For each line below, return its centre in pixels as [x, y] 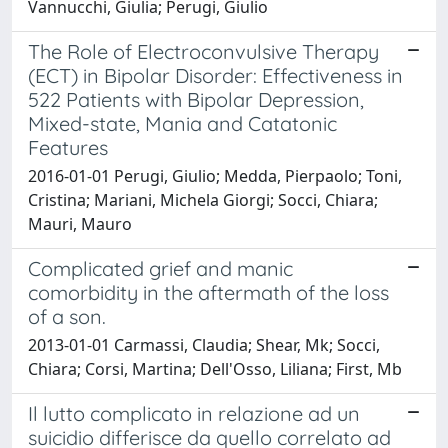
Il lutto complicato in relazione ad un [194, 413]
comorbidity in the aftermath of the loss [208, 292]
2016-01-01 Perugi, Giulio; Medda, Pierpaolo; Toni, [215, 175]
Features [68, 147]
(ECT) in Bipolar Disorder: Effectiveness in [215, 75]
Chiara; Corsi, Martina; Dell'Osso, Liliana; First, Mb [215, 368]
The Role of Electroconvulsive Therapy [203, 51]
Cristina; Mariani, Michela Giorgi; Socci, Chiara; [203, 199]
